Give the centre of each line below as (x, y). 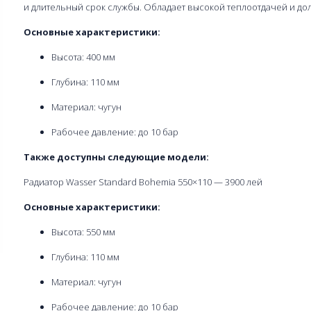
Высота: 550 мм (83, 232)
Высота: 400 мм (83, 57)
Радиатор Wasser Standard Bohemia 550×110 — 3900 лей (143, 182)
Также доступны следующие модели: (116, 157)
